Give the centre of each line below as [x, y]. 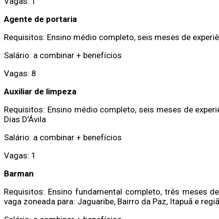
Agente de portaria [40, 19]
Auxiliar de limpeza [40, 91]
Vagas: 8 [20, 73]
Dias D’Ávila [25, 119]
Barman [19, 173]
